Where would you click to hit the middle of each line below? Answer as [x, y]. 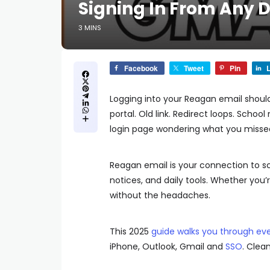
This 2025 [130, 231]
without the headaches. [160, 195]
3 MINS [90, 28]
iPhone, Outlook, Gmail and [168, 246]
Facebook [141, 68]
